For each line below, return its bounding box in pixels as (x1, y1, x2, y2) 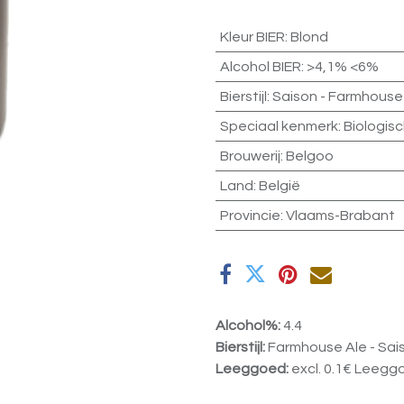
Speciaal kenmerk (219, 119, 338, 134)
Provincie (219, 208, 280, 224)
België (258, 179, 300, 194)
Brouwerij (219, 149, 280, 164)
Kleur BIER (219, 30, 285, 45)
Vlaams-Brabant (285, 208, 395, 224)
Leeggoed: (216, 362, 291, 377)
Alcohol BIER (219, 60, 301, 75)
